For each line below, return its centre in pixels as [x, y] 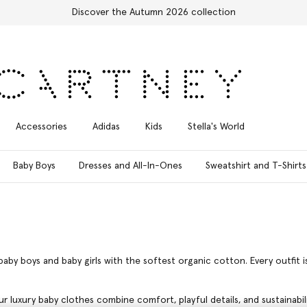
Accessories [41, 126]
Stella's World [216, 126]
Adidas [106, 126]
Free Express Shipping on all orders [153, 12]
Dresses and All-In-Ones [131, 165]
